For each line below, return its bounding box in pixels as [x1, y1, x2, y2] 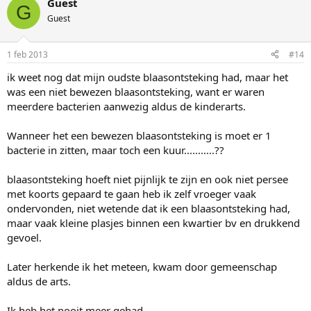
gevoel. [7, 230, 42, 244]
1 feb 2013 [7, 48, 48, 60]
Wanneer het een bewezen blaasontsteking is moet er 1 [7, 128, 271, 142]
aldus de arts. [7, 274, 71, 288]
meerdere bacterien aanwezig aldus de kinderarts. [7, 99, 246, 113]
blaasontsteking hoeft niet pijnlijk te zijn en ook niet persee [7, 171, 288, 186]
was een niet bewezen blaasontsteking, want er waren [7, 84, 264, 99]
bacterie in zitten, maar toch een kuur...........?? [7, 142, 224, 157]
